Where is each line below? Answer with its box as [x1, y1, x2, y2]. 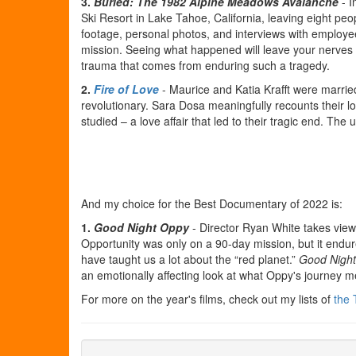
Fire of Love [94, 81, 159, 97]
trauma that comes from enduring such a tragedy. [81, 57, 330, 73]
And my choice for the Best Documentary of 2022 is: [81, 195, 342, 211]
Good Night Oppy [94, 219, 189, 235]
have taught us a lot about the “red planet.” [81, 251, 299, 267]
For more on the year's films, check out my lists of [81, 291, 334, 307]
